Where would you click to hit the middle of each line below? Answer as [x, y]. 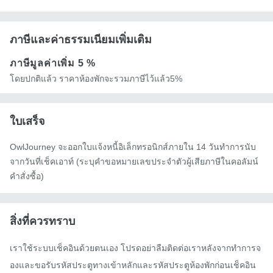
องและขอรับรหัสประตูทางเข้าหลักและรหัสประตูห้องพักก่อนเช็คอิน [133, 265]
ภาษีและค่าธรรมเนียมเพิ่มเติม [81, 40]
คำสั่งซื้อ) [27, 176]
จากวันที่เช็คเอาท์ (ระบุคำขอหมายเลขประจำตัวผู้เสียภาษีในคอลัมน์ [134, 162]
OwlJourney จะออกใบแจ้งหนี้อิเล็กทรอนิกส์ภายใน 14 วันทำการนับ [133, 147]
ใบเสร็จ [27, 122]
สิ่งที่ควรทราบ [42, 222]
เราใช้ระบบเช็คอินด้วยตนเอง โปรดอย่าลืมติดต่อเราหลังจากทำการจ [135, 248]
